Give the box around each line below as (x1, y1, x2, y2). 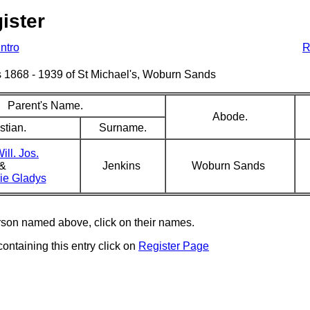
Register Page (138, 240, 209, 252)
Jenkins (102, 160, 143, 172)
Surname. (98, 122, 147, 134)
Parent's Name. (7, 100, 83, 111)
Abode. (212, 111, 248, 122)
